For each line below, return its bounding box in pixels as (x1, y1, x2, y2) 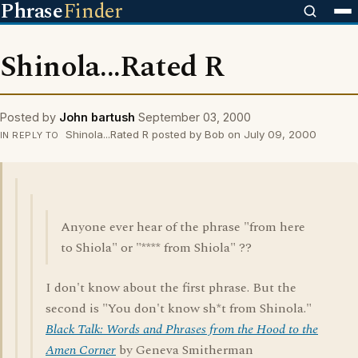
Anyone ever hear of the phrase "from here (61, 217, 305, 237)
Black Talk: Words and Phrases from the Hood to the (46, 320, 318, 339)
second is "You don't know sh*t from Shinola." (46, 299, 312, 318)
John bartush (59, 110, 135, 124)
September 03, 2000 (138, 110, 251, 124)
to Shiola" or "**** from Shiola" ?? (61, 238, 252, 257)
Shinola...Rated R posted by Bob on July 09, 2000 (62, 128, 316, 141)
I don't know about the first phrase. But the (46, 278, 296, 297)
